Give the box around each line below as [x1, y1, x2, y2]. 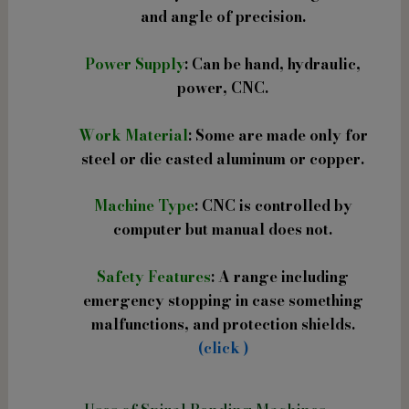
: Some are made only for [187, 123, 368, 146]
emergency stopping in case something [82, 288, 363, 311]
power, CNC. [177, 77, 268, 100]
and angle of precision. [140, 5, 306, 28]
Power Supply [85, 53, 184, 76]
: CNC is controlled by [194, 194, 352, 217]
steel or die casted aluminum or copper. [81, 147, 364, 170]
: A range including [211, 265, 349, 288]
